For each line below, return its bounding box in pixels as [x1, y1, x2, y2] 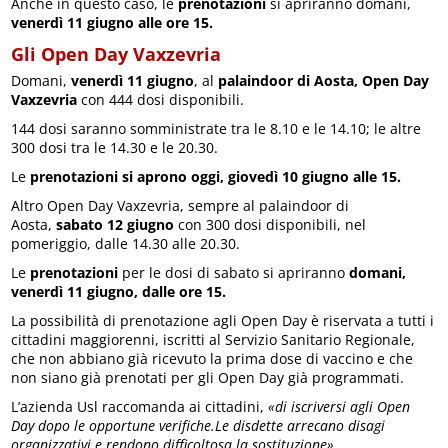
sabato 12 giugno [52, 215, 175, 234]
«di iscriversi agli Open [268, 397, 411, 416]
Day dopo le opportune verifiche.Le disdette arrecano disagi [11, 416, 386, 435]
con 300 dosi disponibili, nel [174, 215, 367, 234]
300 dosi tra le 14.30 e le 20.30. [11, 138, 219, 157]
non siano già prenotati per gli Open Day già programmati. [11, 368, 405, 387]
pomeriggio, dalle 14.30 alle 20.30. [11, 234, 241, 253]
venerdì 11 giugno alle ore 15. [11, 13, 218, 32]
